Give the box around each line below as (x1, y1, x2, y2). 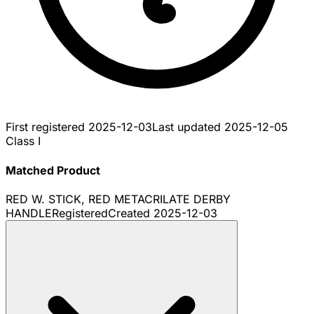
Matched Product (6, 163, 100, 177)
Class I (6, 134, 41, 149)
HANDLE (6, 205, 52, 220)
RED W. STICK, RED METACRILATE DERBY (6, 191, 231, 206)
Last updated (152, 120, 224, 135)
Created (108, 205, 153, 220)
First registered (6, 120, 88, 135)
